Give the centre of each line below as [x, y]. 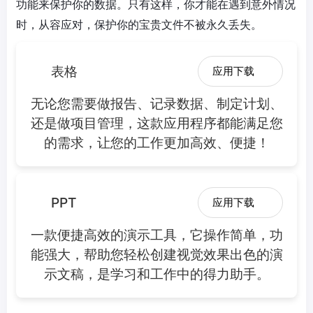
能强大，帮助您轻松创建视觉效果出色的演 [156, 254]
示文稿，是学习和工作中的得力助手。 [156, 274]
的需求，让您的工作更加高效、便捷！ [156, 142]
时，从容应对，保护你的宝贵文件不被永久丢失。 [139, 24]
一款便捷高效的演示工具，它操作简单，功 [156, 234]
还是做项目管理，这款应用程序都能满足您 [156, 123]
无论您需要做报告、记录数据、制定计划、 [156, 103]
